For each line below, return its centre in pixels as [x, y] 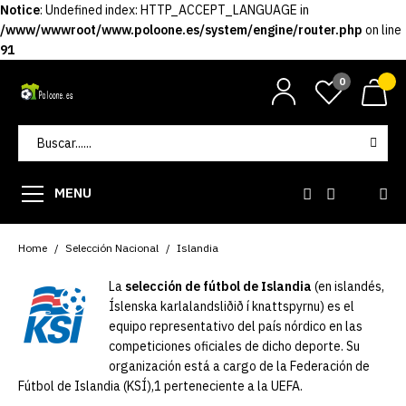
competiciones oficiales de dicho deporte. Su [234, 346]
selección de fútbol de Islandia [218, 286]
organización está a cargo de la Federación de [239, 366]
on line [382, 30]
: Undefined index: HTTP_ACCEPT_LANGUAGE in [174, 10]
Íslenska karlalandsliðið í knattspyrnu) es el [232, 306]
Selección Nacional [112, 248]
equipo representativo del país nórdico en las [236, 326]
